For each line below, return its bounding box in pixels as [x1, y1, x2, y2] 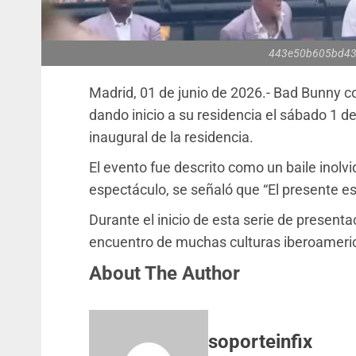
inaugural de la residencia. [89, 129, 253, 146]
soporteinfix [208, 330, 312, 353]
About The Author [89, 262, 240, 285]
